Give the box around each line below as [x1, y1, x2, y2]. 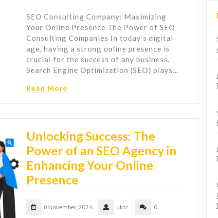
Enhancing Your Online [26, 158, 153, 173]
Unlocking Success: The [26, 128, 155, 144]
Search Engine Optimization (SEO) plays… [26, 66, 179, 75]
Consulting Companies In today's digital [26, 34, 173, 43]
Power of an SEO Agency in [26, 143, 177, 158]
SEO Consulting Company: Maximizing [26, 12, 166, 21]
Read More [26, 84, 68, 93]
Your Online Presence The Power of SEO [26, 23, 175, 32]
